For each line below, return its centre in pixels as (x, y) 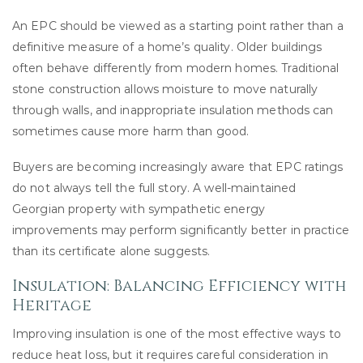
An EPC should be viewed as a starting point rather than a (178, 26)
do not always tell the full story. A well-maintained (154, 188)
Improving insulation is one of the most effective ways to (177, 333)
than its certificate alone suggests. (111, 251)
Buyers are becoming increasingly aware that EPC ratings (178, 167)
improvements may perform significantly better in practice (181, 230)
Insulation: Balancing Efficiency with (179, 286)
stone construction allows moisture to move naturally (165, 89)
